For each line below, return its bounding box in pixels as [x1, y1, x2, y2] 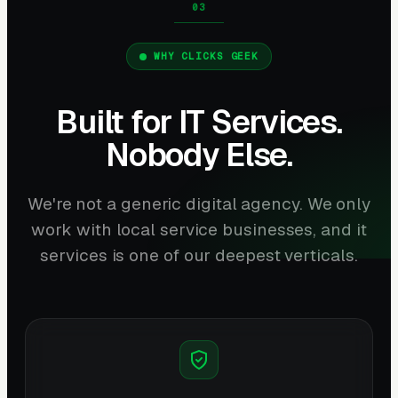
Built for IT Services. [56, 100, 342, 143]
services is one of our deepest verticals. [40, 243, 358, 267]
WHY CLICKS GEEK [153, 49, 259, 62]
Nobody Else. [106, 133, 292, 176]
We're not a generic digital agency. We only [28, 192, 370, 215]
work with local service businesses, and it [31, 218, 367, 241]
